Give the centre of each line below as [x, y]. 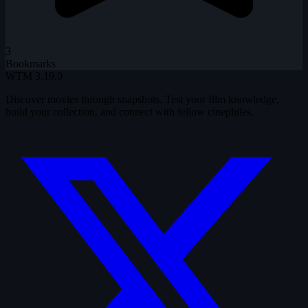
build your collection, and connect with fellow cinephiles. [130, 112]
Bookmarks [31, 64]
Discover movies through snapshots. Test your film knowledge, [142, 100]
